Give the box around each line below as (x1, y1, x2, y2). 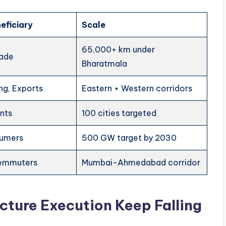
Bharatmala (82, 59, 128, 69)
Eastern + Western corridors (82, 83, 193, 93)
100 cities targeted (82, 108, 157, 118)
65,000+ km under (82, 44, 155, 54)
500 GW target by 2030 (82, 133, 177, 143)
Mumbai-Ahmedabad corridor (82, 157, 201, 167)
